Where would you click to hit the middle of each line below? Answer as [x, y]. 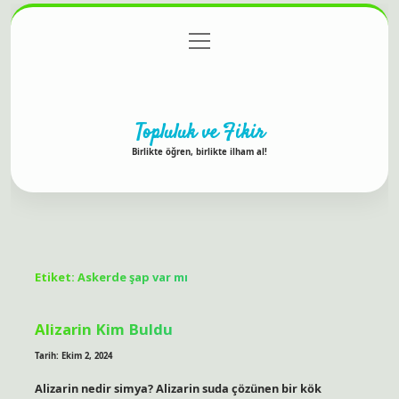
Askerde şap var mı [132, 277]
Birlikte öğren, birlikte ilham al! [199, 151]
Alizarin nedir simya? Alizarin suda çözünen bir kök [178, 388]
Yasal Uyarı [293, 41]
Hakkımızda [199, 77]
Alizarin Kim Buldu [103, 329]
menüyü [208, 38]
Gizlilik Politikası [195, 41]
